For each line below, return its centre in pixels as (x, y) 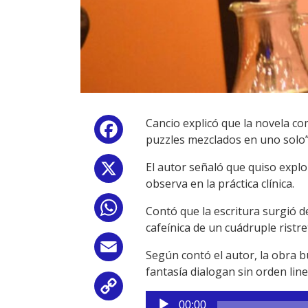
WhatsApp (153, 211)
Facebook (151, 132)
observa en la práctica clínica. (220, 184)
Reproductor (178, 299)
